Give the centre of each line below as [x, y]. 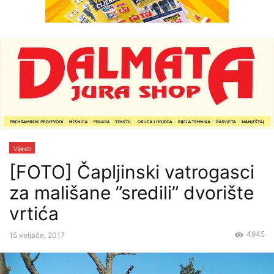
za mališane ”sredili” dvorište [131, 193]
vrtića [34, 214]
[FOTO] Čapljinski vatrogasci [132, 172]
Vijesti [22, 149]
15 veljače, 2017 [37, 235]
